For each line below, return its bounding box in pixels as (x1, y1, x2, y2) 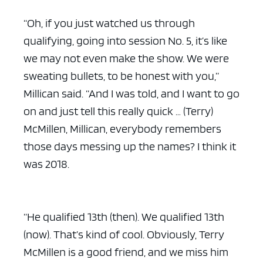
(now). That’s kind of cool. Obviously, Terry (23, 227, 224, 241)
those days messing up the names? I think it (23, 139, 236, 153)
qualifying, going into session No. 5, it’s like (23, 33, 227, 48)
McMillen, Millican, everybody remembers (23, 121, 221, 136)
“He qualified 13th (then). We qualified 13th (23, 209, 224, 224)
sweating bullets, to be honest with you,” (23, 68, 219, 83)
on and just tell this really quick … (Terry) (23, 103, 213, 118)
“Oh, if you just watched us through (23, 15, 195, 30)
